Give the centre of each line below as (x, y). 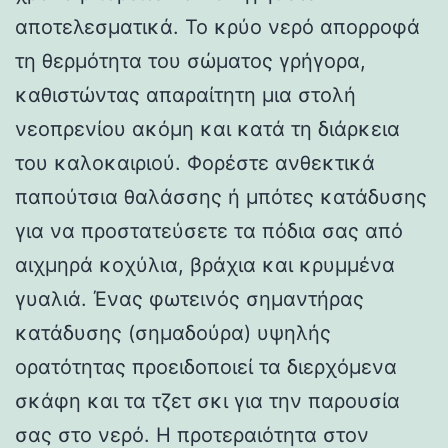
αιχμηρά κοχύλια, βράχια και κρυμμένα (205, 264)
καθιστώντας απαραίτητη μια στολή (185, 94)
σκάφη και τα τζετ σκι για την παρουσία (207, 400)
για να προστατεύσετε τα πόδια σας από (209, 230)
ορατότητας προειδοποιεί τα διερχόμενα (206, 366)
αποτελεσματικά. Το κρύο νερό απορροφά (217, 26)
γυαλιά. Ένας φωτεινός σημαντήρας (189, 298)
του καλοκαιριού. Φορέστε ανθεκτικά (195, 162)
